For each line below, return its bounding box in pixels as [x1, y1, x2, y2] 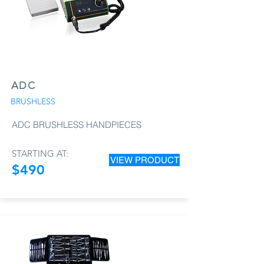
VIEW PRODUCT [110, 154, 179, 165]
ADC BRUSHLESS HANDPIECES [12, 118, 141, 130]
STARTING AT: [12, 147, 68, 159]
